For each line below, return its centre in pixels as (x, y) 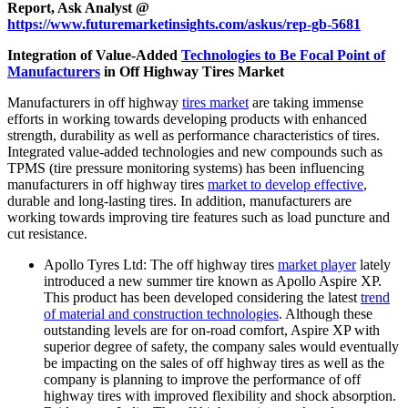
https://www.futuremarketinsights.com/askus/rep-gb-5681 (184, 25)
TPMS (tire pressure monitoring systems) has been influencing (186, 168)
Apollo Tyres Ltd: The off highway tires (161, 265)
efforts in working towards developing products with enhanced (187, 119)
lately (373, 265)
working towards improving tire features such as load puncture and (199, 218)
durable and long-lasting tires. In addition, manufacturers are (179, 201)
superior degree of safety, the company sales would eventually (221, 347)
